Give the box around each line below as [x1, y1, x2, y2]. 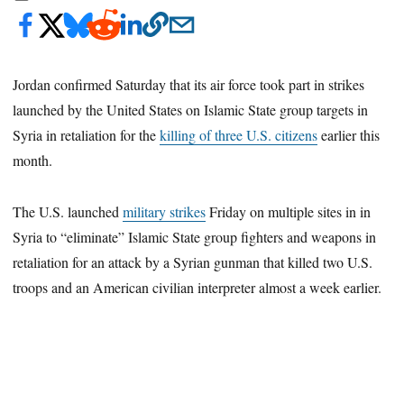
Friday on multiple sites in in [206, 201, 372, 221]
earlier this [317, 124, 381, 144]
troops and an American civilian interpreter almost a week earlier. [13, 277, 382, 297]
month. [13, 150, 53, 170]
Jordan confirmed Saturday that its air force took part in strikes [13, 74, 365, 94]
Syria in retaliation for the [13, 124, 161, 144]
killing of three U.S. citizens [160, 124, 318, 144]
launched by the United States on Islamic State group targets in [13, 99, 369, 119]
